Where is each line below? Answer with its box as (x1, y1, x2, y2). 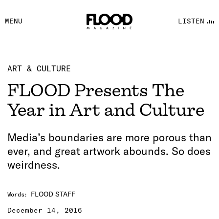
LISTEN (177, 16, 204, 25)
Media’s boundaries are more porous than (7, 131, 212, 144)
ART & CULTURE (7, 64, 71, 73)
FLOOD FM (78, 43, 137, 57)
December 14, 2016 (7, 206, 82, 215)
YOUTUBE (78, 23, 130, 38)
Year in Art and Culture (7, 100, 204, 120)
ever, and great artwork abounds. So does (7, 144, 211, 158)
